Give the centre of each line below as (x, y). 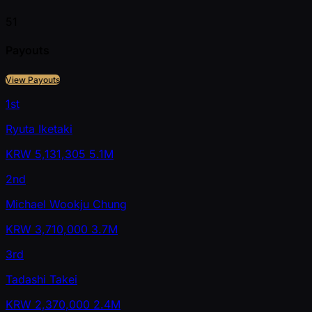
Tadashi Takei (41, 280)
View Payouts (33, 80)
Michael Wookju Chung (66, 204)
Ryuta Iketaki (39, 129)
